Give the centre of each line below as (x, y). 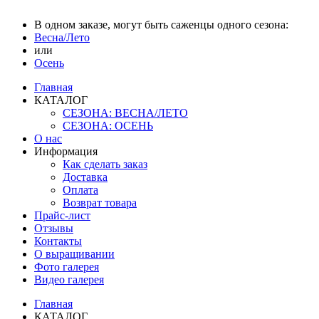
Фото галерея (67, 266)
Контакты (58, 241)
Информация (66, 151)
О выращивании (74, 253)
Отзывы (54, 228)
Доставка (85, 177)
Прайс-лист (62, 215)
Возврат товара (100, 202)
